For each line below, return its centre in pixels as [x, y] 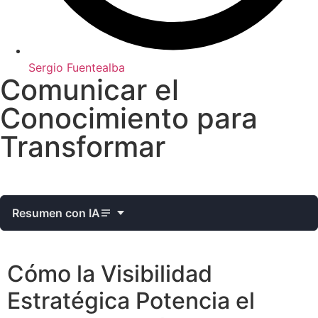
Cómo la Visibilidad [110, 274]
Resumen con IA [56, 213]
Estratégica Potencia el [131, 301]
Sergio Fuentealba [77, 68]
